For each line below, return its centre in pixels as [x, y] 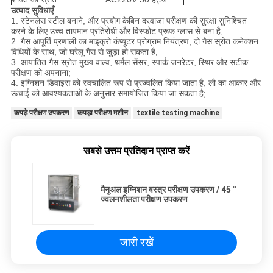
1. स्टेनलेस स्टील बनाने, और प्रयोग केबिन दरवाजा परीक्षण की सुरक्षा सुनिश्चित [129, 21]
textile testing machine [178, 113]
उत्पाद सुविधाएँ [32, 11]
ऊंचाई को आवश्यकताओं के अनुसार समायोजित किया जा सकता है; [108, 94]
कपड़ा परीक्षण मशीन [102, 113]
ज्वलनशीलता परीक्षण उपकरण [144, 200]
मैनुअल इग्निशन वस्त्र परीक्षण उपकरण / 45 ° [168, 190]
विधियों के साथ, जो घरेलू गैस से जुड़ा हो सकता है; [84, 52]
